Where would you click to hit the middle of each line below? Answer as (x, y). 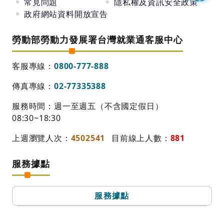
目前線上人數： (141, 138)
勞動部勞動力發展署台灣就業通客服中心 (97, 39)
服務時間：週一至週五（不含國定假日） (88, 106)
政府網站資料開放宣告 (66, 14)
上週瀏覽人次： (41, 138)
